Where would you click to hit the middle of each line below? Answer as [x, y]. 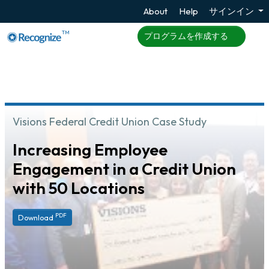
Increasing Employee [90, 150]
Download [37, 217]
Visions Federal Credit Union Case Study [110, 122]
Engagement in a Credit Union [125, 169]
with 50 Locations [79, 188]
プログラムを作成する [187, 36]
